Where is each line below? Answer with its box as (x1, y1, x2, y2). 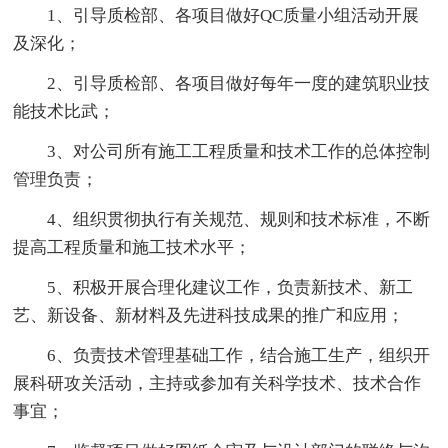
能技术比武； (13, 101, 116, 121)
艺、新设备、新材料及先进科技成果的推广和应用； (13, 305, 405, 325)
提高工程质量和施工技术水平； (13, 237, 252, 257)
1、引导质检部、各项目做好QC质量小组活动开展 (47, 5, 420, 25)
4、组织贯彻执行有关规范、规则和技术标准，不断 (47, 209, 431, 229)
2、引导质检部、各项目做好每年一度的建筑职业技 (47, 73, 431, 93)
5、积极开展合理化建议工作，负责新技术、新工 (47, 277, 414, 297)
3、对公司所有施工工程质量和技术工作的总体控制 (47, 141, 431, 161)
